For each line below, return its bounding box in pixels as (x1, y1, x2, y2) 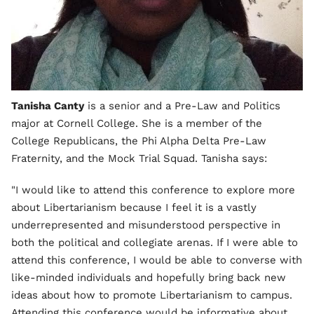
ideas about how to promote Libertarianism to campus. (11, 288, 292, 301)
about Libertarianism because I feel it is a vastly (11, 200, 257, 214)
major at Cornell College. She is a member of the (11, 116, 262, 130)
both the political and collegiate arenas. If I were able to (11, 235, 298, 249)
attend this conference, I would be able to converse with (11, 253, 302, 266)
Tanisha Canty (11, 99, 84, 112)
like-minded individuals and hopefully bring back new (11, 271, 286, 284)
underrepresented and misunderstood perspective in (11, 218, 280, 231)
